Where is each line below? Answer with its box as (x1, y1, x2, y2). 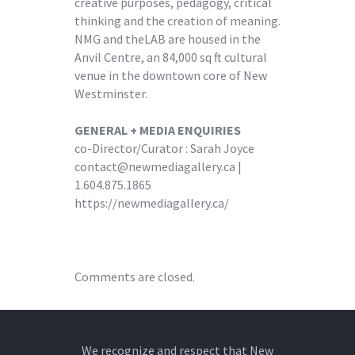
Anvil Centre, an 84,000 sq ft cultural (74, 48, 267, 65)
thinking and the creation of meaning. (74, 12, 281, 29)
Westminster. (74, 85, 147, 101)
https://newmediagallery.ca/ (74, 194, 229, 211)
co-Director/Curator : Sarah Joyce (74, 139, 254, 156)
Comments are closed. (74, 268, 195, 284)
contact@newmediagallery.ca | (74, 158, 242, 174)
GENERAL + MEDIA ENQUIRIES (74, 121, 241, 138)
